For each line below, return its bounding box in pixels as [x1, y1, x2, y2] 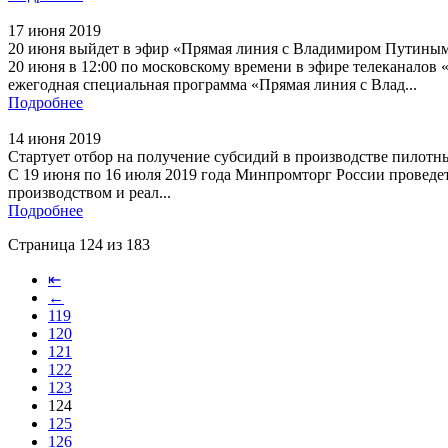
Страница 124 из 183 [8, 235, 150, 253]
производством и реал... [8, 183, 171, 201]
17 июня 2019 [8, 21, 101, 39]
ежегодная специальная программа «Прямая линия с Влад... [8, 75, 417, 93]
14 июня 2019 [8, 129, 101, 147]
